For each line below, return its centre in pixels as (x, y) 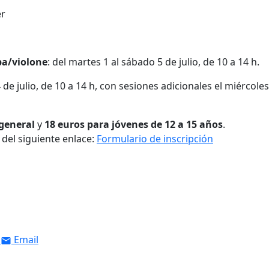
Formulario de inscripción (155, 139)
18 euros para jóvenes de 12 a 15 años (134, 125)
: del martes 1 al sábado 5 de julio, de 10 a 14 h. (153, 62)
